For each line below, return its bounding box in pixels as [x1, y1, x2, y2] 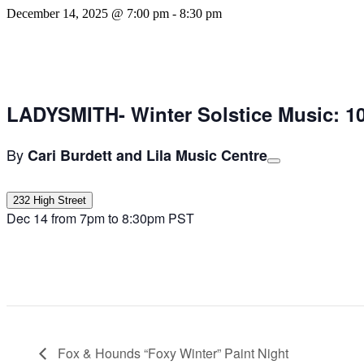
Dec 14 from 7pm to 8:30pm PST [6, 208, 194, 227]
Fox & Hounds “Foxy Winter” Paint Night [54, 343, 288, 362]
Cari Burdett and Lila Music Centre [28, 144, 267, 166]
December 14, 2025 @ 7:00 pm [6, 6, 169, 20]
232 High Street [13, 193, 86, 206]
